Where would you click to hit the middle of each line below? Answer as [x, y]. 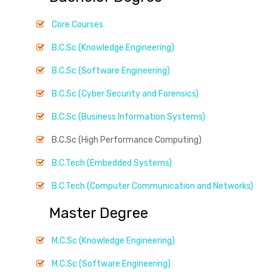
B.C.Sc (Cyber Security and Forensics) [125, 94]
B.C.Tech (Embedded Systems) [112, 163]
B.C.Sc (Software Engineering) [111, 71]
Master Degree [79, 213]
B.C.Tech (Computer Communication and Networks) [152, 186]
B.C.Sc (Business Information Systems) [128, 117]
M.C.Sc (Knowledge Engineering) [113, 241]
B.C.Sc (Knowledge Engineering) [113, 48]
